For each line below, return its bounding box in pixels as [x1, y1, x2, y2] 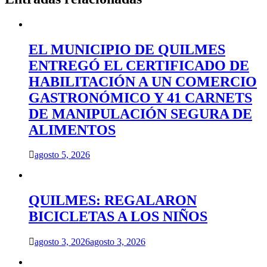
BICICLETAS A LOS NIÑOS [29, 209, 207, 225]
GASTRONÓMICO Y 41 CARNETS [29, 89, 252, 105]
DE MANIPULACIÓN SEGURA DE [29, 105, 252, 122]
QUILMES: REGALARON [29, 193, 197, 209]
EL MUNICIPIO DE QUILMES [29, 41, 225, 57]
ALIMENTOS [29, 122, 116, 138]
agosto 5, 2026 [35, 150, 90, 160]
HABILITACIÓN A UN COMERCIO [29, 73, 257, 89]
